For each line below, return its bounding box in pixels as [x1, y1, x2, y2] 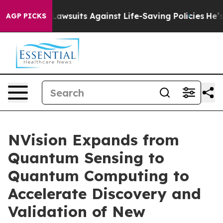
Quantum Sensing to [8, 148, 164, 167]
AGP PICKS [6, 11, 46, 20]
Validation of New [8, 202, 145, 221]
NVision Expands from [8, 130, 179, 149]
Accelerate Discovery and [8, 184, 201, 203]
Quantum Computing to [8, 166, 189, 185]
